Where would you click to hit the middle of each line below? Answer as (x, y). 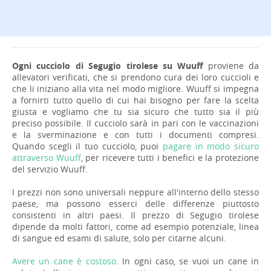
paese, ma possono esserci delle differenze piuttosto (135, 203)
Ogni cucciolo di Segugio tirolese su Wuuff (108, 65)
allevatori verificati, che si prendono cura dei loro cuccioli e (135, 77)
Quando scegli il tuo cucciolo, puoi (87, 146)
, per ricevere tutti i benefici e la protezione (170, 157)
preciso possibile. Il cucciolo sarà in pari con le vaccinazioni (135, 123)
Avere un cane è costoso (64, 261)
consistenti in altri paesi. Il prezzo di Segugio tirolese (135, 215)
